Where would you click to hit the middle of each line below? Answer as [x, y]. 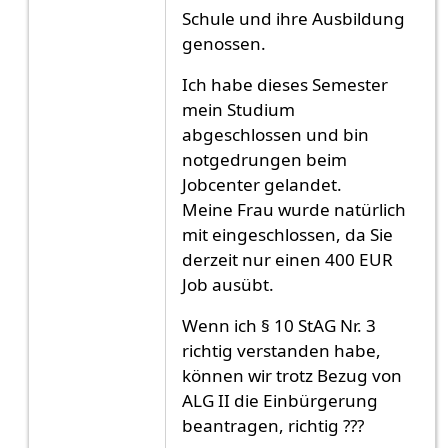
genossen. [224, 43]
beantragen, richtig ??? [273, 425]
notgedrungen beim [265, 159]
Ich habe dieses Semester [285, 84]
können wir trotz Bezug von [292, 375]
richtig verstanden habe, [282, 350]
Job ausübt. [228, 284]
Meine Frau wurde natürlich [294, 209]
